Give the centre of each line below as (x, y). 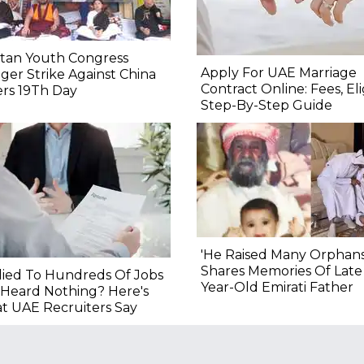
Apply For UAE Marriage (278, 73)
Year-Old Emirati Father (277, 288)
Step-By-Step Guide (266, 106)
